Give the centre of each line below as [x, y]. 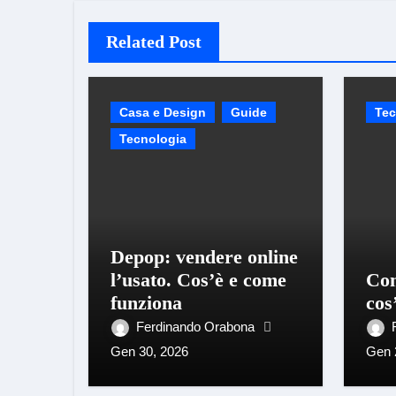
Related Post [154, 42]
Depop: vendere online [204, 257]
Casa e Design [163, 112]
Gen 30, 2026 [149, 351]
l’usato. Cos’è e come [198, 280]
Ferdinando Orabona [197, 327]
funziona [146, 303]
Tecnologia [153, 139]
